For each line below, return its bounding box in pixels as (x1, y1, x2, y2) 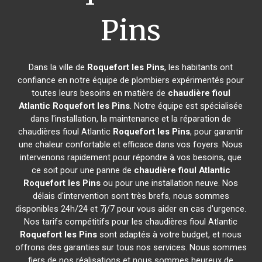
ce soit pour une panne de (31, 165, 134, 175)
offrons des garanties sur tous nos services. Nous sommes (15, 242, 247, 253)
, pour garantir (190, 126, 244, 137)
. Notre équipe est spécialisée (130, 101, 243, 111)
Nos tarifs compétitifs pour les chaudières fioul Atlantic (24, 216, 238, 227)
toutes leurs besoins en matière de (31, 88, 168, 98)
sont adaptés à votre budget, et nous (97, 229, 242, 240)
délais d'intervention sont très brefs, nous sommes (32, 191, 229, 201)
